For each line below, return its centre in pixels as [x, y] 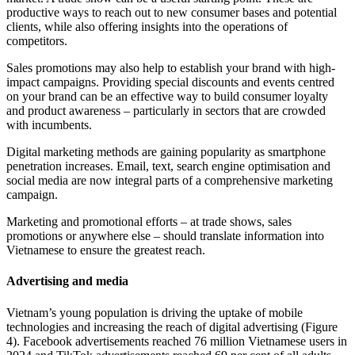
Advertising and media [67, 281]
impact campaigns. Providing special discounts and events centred [170, 82]
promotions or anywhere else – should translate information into [165, 236]
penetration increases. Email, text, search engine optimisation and [168, 166]
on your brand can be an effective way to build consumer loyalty [167, 97]
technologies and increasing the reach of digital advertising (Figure [172, 326]
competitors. [37, 41]
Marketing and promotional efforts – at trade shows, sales [149, 222]
